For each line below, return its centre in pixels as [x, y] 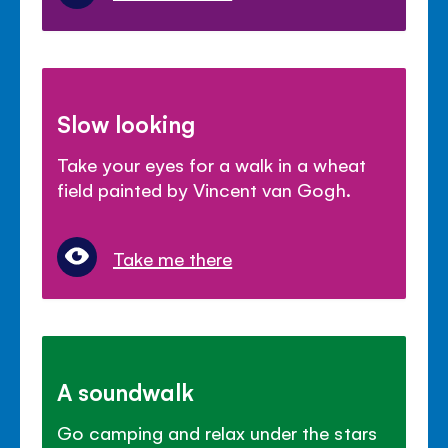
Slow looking [126, 122]
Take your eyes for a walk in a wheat [211, 163]
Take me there [173, 257]
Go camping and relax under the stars [217, 431]
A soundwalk [126, 390]
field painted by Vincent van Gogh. [204, 188]
